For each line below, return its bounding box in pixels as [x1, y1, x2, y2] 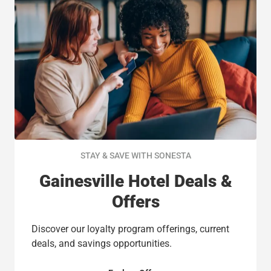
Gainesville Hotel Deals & [39, 171, 232, 191]
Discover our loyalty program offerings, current [31, 223, 229, 235]
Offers [111, 192, 160, 212]
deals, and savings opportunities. [31, 238, 172, 249]
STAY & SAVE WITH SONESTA [80, 151, 191, 160]
